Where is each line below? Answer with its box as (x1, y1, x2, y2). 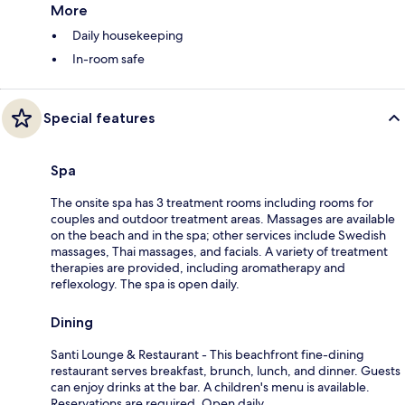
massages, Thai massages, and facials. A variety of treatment (51, 242, 388, 259)
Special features (43, 108, 155, 127)
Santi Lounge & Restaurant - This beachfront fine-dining (51, 345, 364, 363)
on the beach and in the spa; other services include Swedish (51, 226, 386, 243)
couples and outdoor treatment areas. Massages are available (51, 210, 395, 227)
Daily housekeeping (72, 26, 184, 43)
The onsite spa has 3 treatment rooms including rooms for (51, 193, 373, 211)
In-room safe (72, 50, 145, 67)
